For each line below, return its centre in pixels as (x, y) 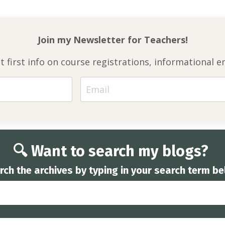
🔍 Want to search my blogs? (113, 151)
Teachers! (166, 40)
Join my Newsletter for (91, 40)
